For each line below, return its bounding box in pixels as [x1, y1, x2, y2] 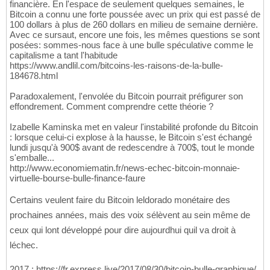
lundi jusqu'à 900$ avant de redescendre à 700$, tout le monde [10, 142, 254, 152]
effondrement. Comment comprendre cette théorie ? [10, 101, 213, 111]
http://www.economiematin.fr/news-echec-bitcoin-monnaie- [10, 162, 240, 173]
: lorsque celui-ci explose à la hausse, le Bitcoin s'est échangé [10, 131, 252, 142]
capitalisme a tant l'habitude [10, 49, 118, 60]
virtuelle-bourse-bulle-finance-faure [10, 172, 145, 183]
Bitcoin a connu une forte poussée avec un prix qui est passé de [10, 8, 260, 19]
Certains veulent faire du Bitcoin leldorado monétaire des [10, 194, 230, 205]
